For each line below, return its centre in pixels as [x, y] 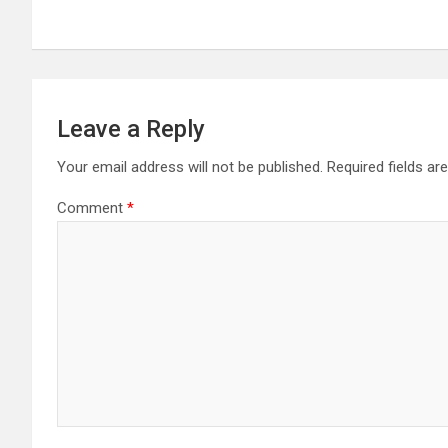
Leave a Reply [131, 128]
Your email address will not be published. [190, 166]
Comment [92, 207]
